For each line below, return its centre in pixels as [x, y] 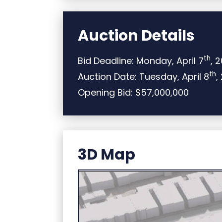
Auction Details [136, 36]
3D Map [107, 155]
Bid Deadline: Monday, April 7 [141, 61]
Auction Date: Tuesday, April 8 [143, 77]
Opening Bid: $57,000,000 [133, 93]
